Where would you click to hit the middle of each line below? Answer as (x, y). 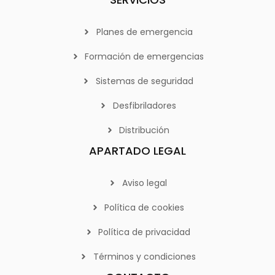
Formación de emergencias (145, 56)
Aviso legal (144, 183)
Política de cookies (145, 207)
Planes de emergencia (144, 32)
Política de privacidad (145, 232)
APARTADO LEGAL (137, 150)
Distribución (145, 130)
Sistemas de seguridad (144, 81)
